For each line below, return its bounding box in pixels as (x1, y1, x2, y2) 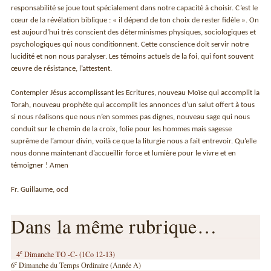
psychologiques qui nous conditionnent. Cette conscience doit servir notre (11, 40, 249, 48)
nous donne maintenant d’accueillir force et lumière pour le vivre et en (11, 149, 237, 157)
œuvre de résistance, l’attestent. (11, 64, 113, 73)
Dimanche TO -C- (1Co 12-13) (22, 249, 116, 259)
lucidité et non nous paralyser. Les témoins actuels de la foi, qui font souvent (11, 52, 254, 60)
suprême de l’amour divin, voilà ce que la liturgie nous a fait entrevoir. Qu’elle (11, 137, 257, 145)
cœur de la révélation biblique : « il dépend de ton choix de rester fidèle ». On (11, 16, 260, 24)
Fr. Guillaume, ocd (11, 185, 69, 194)
